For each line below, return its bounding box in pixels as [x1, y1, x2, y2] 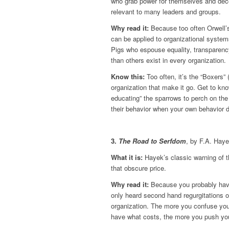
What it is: [111, 152, 143, 163]
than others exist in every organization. [111, 55, 226, 65]
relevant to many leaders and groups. [111, 6, 221, 16]
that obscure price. [111, 163, 166, 173]
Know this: [111, 72, 145, 82]
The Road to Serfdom [119, 136, 186, 146]
